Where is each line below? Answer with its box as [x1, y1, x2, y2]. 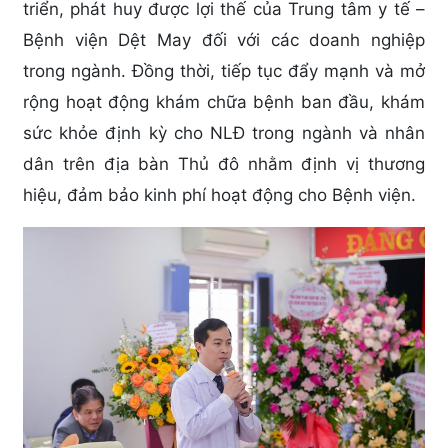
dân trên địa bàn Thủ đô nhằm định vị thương [23, 154, 425, 175]
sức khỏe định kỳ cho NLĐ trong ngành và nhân [23, 123, 425, 144]
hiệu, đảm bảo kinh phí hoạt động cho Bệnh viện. [23, 185, 416, 206]
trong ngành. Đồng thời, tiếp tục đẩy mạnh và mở [23, 61, 425, 82]
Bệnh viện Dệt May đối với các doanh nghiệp [23, 30, 425, 51]
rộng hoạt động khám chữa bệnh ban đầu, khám [23, 92, 425, 113]
